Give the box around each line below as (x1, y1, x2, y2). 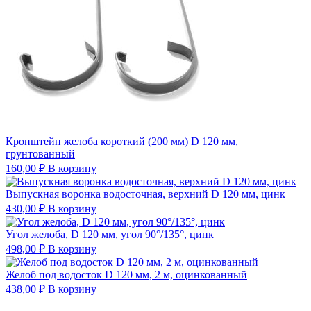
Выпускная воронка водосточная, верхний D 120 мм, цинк (6, 187, 285, 200)
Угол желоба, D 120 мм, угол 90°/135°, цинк (6, 228, 214, 240)
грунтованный (6, 147, 75, 160)
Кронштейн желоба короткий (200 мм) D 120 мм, (6, 135, 238, 147)
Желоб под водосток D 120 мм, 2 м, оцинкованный (6, 268, 247, 280)
